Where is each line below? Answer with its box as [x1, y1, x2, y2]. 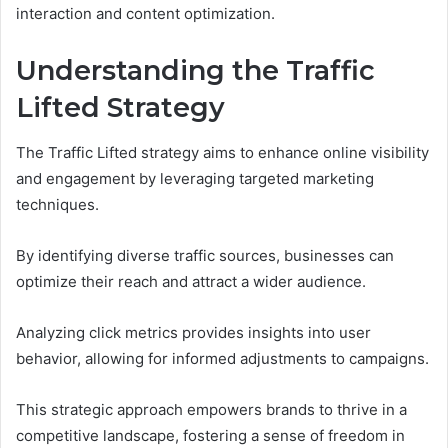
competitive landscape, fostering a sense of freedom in [16, 425, 405, 445]
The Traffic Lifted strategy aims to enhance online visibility [16, 142, 429, 162]
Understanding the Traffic [16, 54, 375, 88]
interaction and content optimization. [16, 4, 275, 24]
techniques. [16, 194, 99, 214]
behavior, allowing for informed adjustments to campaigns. [16, 348, 429, 368]
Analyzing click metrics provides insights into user [16, 322, 371, 342]
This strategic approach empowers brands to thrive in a [16, 399, 407, 419]
